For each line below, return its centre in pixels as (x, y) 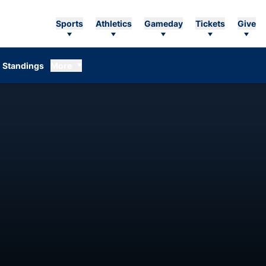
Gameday (163, 23)
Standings (23, 65)
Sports (69, 23)
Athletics (113, 23)
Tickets (210, 23)
